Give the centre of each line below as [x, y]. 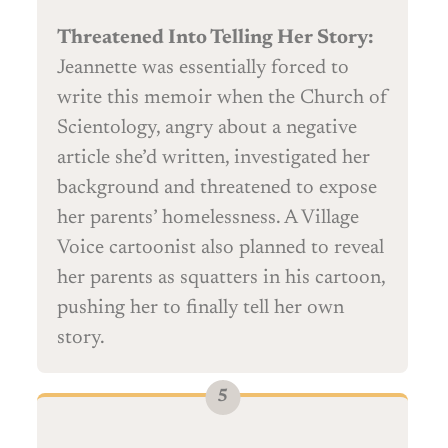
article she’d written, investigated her [213, 158]
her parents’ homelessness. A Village [208, 218]
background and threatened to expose [217, 188]
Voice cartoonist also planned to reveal [220, 248]
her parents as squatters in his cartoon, [221, 278]
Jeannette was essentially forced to [203, 68]
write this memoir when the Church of [222, 98]
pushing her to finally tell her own [200, 308]
